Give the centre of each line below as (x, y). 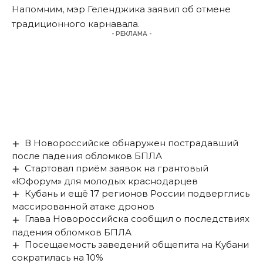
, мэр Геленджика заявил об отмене (146, 9)
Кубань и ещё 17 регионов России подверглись (137, 194)
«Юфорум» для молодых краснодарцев (105, 181)
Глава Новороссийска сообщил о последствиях (137, 219)
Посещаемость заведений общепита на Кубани (137, 244)
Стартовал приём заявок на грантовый (117, 168)
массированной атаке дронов (83, 207)
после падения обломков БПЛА (87, 156)
